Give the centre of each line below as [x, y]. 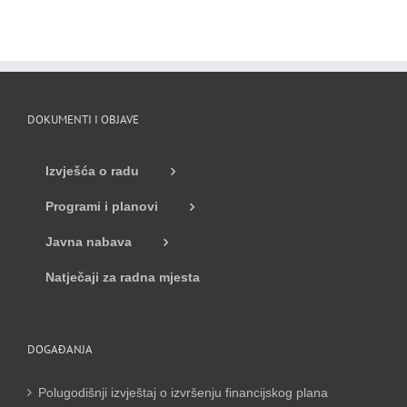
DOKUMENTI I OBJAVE [83, 120]
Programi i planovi [102, 206]
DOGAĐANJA [60, 349]
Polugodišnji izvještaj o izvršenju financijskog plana [183, 392]
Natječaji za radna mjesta [123, 277]
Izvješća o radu [92, 171]
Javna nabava [89, 241]
